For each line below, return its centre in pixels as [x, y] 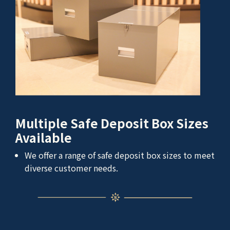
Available [44, 137]
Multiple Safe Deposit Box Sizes [112, 123]
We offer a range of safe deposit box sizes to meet [120, 155]
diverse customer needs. [71, 168]
